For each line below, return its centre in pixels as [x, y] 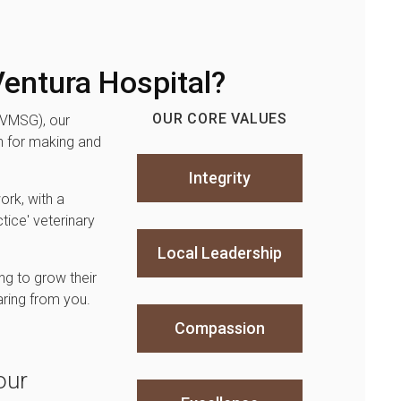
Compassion [220, 328]
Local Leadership [220, 253]
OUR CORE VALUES [220, 119]
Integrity [220, 178]
